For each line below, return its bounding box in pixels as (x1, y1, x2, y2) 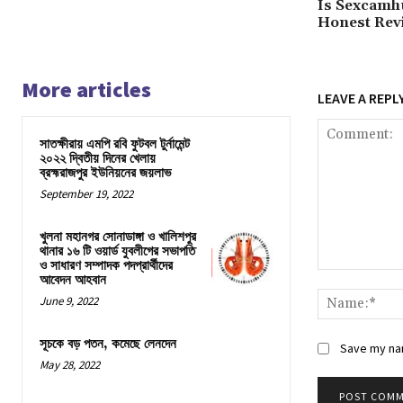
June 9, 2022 (40, 292, 98, 309)
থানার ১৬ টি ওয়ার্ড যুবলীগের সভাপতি (40, 242, 195, 260)
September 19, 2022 (40, 185, 133, 201)
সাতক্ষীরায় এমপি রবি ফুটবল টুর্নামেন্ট (40, 135, 190, 153)
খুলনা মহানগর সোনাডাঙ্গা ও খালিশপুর (40, 228, 196, 246)
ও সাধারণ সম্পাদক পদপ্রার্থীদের (40, 256, 173, 274)
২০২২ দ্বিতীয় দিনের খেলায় (40, 149, 156, 167)
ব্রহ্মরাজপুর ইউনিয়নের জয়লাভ (40, 164, 171, 182)
